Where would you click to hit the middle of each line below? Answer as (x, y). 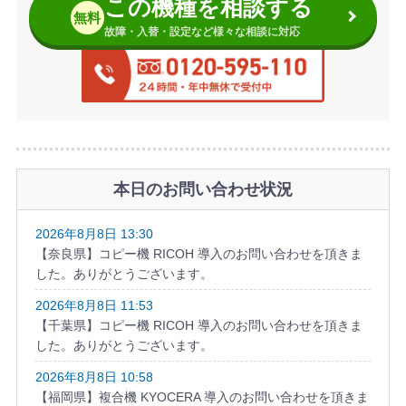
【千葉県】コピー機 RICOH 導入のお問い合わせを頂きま (198, 326)
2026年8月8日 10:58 (94, 377)
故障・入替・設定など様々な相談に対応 (202, 32)
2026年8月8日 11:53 (94, 306)
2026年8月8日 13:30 (94, 234)
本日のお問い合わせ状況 (203, 189)
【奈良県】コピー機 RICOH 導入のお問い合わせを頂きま (198, 254)
